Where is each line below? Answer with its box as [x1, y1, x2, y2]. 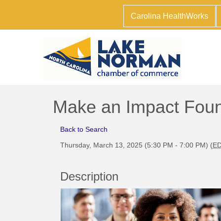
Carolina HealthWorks [130, 12, 208, 20]
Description [60, 169, 118, 183]
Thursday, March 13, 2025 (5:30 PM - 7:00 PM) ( [60, 141, 213, 149]
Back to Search [60, 125, 108, 133]
